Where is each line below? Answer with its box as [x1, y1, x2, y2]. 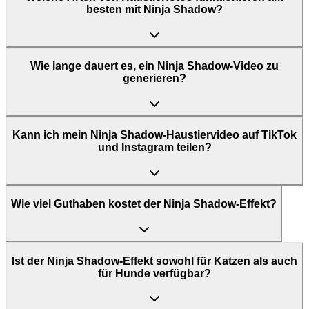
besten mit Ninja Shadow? [86, 3, 223, 15]
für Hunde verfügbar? [98, 267, 211, 279]
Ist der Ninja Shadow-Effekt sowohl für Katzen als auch [12, 255, 297, 267]
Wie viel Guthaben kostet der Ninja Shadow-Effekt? [11, 198, 277, 210]
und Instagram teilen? [97, 141, 212, 154]
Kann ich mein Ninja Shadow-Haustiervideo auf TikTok [12, 129, 297, 141]
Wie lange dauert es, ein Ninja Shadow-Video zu [30, 60, 279, 72]
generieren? [123, 72, 186, 85]
